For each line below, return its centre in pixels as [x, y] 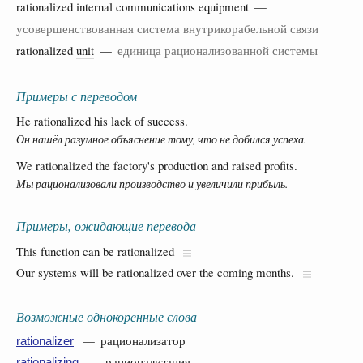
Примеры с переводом [77, 96]
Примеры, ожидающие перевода [106, 226]
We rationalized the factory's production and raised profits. [157, 166]
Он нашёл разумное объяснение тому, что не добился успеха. [161, 139]
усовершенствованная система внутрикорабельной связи [167, 28]
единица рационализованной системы [218, 50]
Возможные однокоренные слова [107, 317]
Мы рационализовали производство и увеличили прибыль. [152, 184]
